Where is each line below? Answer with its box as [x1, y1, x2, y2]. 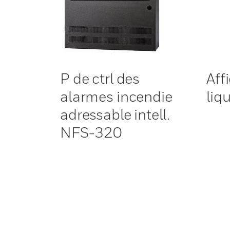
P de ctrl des [60, 70, 140, 87]
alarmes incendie [60, 88, 172, 105]
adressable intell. [60, 106, 170, 123]
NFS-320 [60, 124, 123, 141]
